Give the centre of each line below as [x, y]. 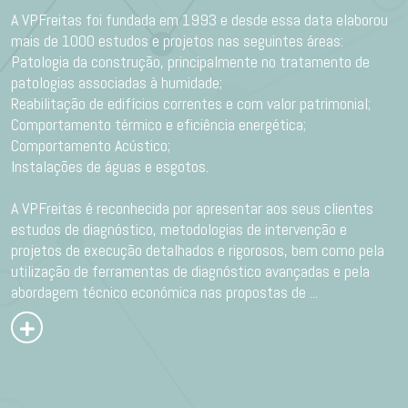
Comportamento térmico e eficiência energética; [158, 124]
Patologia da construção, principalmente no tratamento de [190, 61]
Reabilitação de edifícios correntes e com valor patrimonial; [191, 103]
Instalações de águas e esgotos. [110, 166]
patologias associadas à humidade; [117, 82]
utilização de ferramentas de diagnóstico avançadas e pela [190, 271]
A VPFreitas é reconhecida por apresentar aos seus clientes [192, 208]
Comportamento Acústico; [91, 145]
